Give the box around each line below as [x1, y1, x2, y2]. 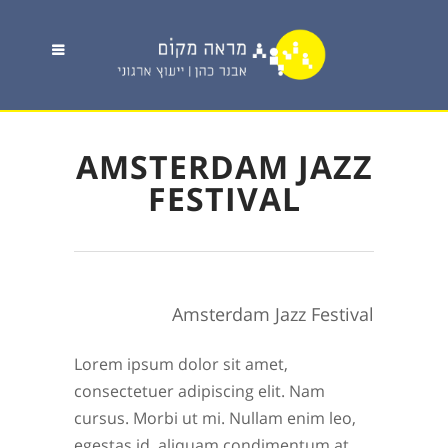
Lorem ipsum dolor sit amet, [74, 353, 288, 375]
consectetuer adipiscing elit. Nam [74, 380, 325, 402]
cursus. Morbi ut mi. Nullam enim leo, [74, 407, 356, 429]
